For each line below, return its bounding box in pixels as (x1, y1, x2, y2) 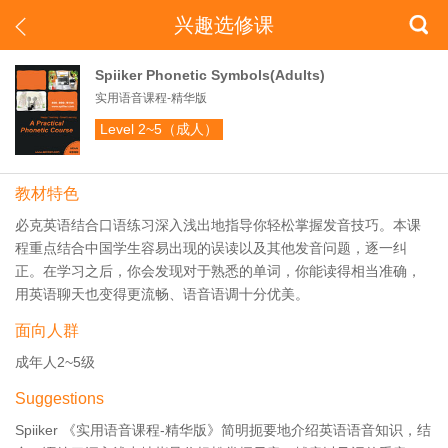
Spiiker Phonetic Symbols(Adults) (95, 67, 325, 83)
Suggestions (15, 390, 104, 407)
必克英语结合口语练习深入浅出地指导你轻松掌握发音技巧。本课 (15, 217, 421, 233)
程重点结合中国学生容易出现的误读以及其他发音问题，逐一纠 (15, 240, 407, 256)
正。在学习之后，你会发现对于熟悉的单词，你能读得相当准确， (15, 263, 421, 279)
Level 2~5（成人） (100, 121, 218, 137)
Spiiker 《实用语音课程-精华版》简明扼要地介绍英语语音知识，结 (15, 422, 431, 438)
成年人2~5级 (15, 354, 95, 370)
